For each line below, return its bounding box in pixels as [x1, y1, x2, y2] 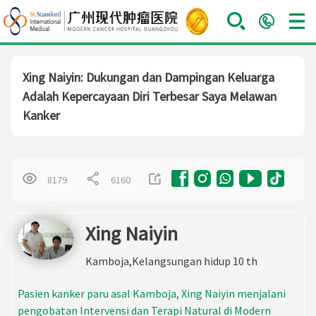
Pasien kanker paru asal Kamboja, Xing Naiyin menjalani [18, 286, 286, 300]
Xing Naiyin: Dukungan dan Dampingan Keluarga [23, 69, 274, 85]
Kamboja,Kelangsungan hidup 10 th [85, 254, 257, 268]
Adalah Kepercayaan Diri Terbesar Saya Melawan [23, 88, 276, 104]
